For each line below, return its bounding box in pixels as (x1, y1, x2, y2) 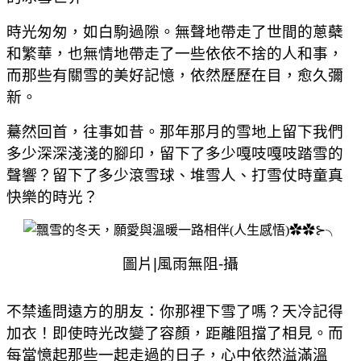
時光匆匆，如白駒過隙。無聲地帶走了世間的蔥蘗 (6, 23, 343, 40)
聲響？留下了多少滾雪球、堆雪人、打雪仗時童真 (6, 166, 343, 184)
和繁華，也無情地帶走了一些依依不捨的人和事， (6, 44, 343, 62)
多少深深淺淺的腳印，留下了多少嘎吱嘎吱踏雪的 (6, 144, 343, 162)
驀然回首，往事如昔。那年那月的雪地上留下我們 (6, 122, 343, 140)
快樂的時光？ (6, 188, 98, 205)
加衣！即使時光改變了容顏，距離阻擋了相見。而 (6, 324, 343, 342)
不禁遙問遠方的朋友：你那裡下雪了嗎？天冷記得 (6, 302, 343, 320)
